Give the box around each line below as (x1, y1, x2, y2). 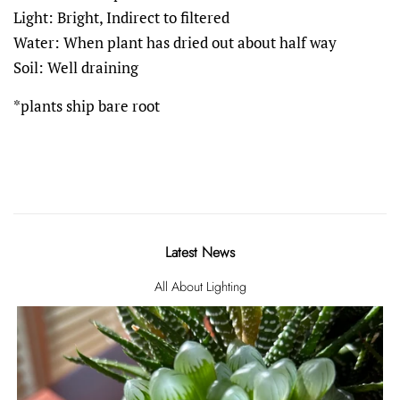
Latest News (165, 241, 235, 262)
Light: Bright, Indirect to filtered (13, 6, 229, 28)
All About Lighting (154, 277, 246, 296)
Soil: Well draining (13, 56, 138, 78)
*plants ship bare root (13, 95, 160, 116)
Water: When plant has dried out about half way (13, 31, 337, 53)
